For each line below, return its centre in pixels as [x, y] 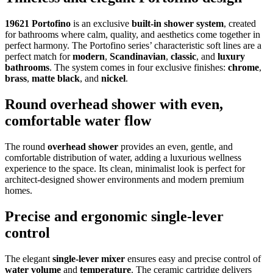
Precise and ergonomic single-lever [114, 216]
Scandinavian [138, 57]
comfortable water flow [78, 121]
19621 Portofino [38, 24]
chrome [243, 68]
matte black [56, 79]
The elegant [29, 258]
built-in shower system [178, 24]
